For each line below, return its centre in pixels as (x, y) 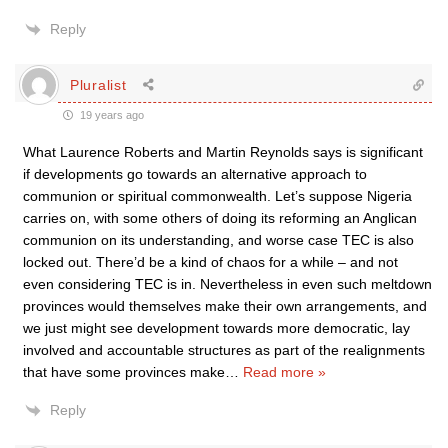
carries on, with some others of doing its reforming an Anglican (220, 218)
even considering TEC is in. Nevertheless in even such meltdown (227, 284)
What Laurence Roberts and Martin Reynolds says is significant (223, 152)
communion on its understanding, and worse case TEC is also (218, 240)
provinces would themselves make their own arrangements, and (225, 306)
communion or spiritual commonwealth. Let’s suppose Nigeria (217, 196)
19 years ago (110, 115)
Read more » (284, 372)
